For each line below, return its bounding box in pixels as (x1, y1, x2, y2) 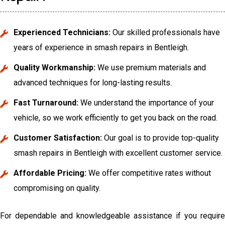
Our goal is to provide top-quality (102, 133, 219, 143)
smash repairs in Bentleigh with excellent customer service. (14, 148, 223, 158)
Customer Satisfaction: (14, 133, 102, 143)
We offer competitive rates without (86, 168, 211, 178)
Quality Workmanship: (14, 62, 96, 72)
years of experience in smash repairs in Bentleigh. (14, 42, 189, 52)
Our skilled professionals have (110, 27, 220, 37)
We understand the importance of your (78, 97, 214, 107)
